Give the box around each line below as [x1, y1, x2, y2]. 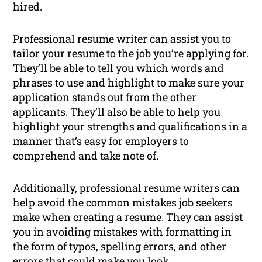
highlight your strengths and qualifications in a [13, 119, 248, 134]
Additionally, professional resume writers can [13, 181, 240, 195]
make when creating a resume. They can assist [13, 210, 243, 225]
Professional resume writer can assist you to [13, 32, 232, 46]
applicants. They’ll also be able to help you [13, 105, 221, 119]
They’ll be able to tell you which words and [13, 61, 225, 75]
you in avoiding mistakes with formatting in [13, 225, 232, 239]
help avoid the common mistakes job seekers [13, 195, 233, 210]
